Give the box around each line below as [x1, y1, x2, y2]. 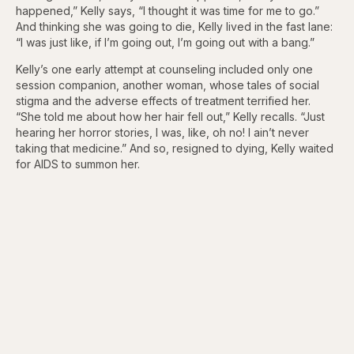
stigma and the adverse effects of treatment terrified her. [16, 93, 314, 107]
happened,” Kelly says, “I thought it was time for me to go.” [16, 3, 319, 17]
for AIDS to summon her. [16, 156, 140, 171]
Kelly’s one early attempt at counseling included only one [16, 62, 313, 76]
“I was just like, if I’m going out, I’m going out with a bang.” [16, 35, 314, 49]
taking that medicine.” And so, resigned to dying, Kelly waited [16, 141, 333, 155]
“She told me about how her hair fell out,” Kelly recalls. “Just [16, 109, 325, 123]
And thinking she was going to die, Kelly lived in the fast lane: [16, 19, 333, 33]
